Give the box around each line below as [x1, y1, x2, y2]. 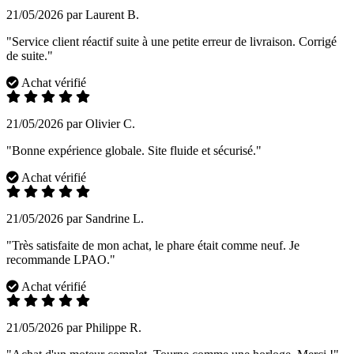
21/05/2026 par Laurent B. [6, 8, 139, 22]
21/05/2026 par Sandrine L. [6, 212, 144, 226]
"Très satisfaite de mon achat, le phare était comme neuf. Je [6, 239, 299, 253]
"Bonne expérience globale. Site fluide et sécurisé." [6, 144, 262, 158]
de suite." [6, 49, 53, 63]
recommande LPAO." [6, 253, 115, 267]
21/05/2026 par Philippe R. [6, 321, 141, 335]
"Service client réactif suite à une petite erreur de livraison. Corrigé [6, 35, 337, 49]
